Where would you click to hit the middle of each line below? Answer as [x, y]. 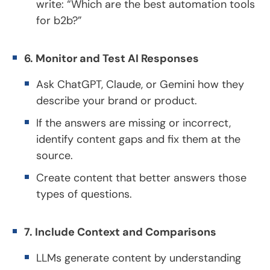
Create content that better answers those [141, 177]
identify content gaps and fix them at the [138, 139]
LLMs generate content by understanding [139, 258]
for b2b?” [59, 20]
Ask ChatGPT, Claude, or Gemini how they [140, 84]
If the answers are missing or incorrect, [133, 123]
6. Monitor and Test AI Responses [111, 58]
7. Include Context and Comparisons [120, 232]
